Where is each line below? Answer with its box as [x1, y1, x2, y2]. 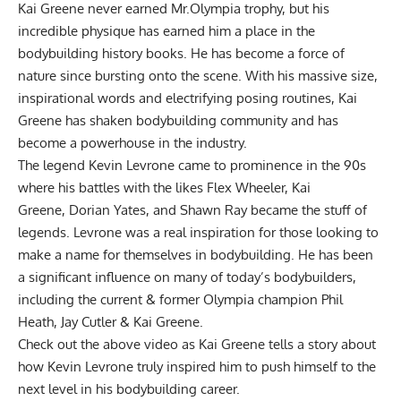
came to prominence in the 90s [175, 156, 366, 174]
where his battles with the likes [18, 178, 207, 196]
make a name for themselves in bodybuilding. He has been [18, 245, 373, 263]
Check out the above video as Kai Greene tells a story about [18, 335, 376, 353]
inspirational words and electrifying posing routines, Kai [18, 89, 357, 107]
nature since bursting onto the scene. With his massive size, [18, 66, 378, 84]
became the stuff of [247, 200, 367, 218]
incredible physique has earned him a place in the [18, 21, 315, 39]
